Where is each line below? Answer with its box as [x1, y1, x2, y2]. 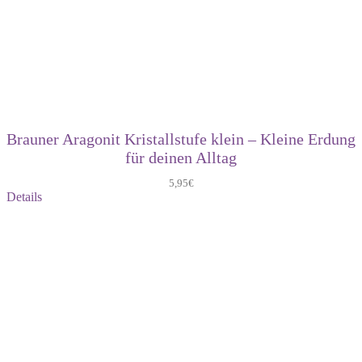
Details [6, 189, 42, 204]
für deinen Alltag [125, 148, 237, 166]
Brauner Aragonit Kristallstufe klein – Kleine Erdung [6, 129, 356, 148]
